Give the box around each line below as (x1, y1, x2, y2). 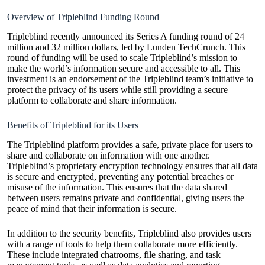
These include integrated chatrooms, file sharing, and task (7, 249, 221, 260)
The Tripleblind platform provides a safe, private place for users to (7, 139, 253, 150)
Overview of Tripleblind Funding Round (7, 12, 159, 22)
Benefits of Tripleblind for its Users (7, 120, 138, 131)
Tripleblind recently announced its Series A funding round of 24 (7, 31, 244, 42)
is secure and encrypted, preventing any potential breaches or (7, 171, 234, 182)
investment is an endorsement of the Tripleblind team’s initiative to (7, 74, 253, 85)
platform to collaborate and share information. (7, 95, 177, 106)
